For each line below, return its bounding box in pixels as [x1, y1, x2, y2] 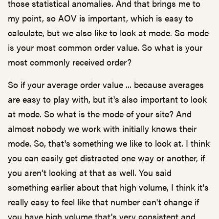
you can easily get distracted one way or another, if [8, 152, 205, 164]
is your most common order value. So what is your [8, 41, 202, 53]
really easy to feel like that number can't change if [8, 196, 199, 208]
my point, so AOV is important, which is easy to [8, 12, 193, 24]
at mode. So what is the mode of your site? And [8, 108, 192, 120]
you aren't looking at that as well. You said [8, 166, 172, 178]
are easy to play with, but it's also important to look [8, 93, 207, 105]
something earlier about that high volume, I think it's [8, 181, 209, 193]
